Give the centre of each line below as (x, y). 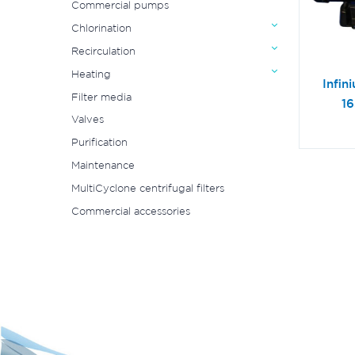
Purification (99, 143)
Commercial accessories (130, 211)
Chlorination (101, 29)
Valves (87, 120)
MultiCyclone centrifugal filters (147, 188)
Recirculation (103, 51)
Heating (91, 74)
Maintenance (103, 165)
